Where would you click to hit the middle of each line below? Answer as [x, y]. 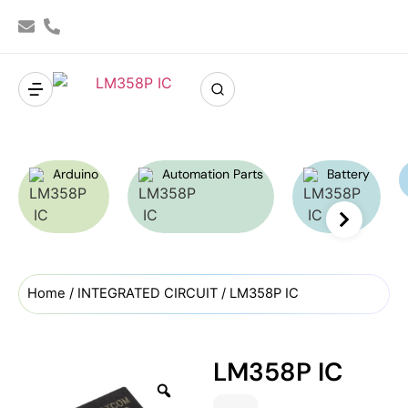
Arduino [76, 174]
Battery [348, 174]
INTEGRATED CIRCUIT [148, 293]
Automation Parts [213, 174]
